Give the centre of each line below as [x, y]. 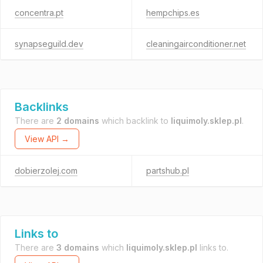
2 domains [78, 121]
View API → [47, 139]
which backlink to [135, 121]
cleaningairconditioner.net [196, 44]
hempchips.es [173, 13]
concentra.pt [39, 13]
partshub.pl [167, 171]
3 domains [78, 247]
